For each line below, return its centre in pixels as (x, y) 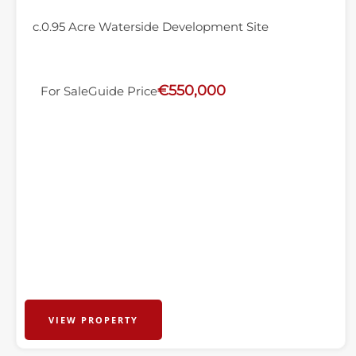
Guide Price (123, 91)
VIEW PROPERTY (93, 320)
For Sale (64, 91)
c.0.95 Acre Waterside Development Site (151, 27)
